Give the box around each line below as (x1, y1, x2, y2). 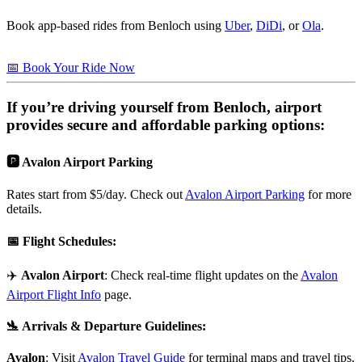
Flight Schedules (23, 234, 112, 248)
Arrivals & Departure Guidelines (22, 319, 202, 334)
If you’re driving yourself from (6, 98, 213, 116)
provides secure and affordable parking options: (6, 116, 325, 133)
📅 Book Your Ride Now (6, 61, 135, 75)
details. (6, 202, 42, 217)
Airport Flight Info (6, 287, 101, 301)
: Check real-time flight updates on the (104, 267, 301, 282)
